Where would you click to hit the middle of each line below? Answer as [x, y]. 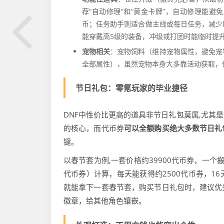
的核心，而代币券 [94, 128]
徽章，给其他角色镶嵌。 [105, 200]
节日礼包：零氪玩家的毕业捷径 [131, 88]
